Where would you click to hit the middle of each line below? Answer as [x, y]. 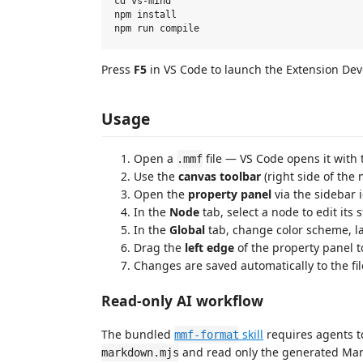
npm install [145, 15]
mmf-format [207, 335]
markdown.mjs [140, 352]
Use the [156, 176]
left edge [209, 248]
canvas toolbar [220, 176]
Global [187, 230]
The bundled [138, 334]
